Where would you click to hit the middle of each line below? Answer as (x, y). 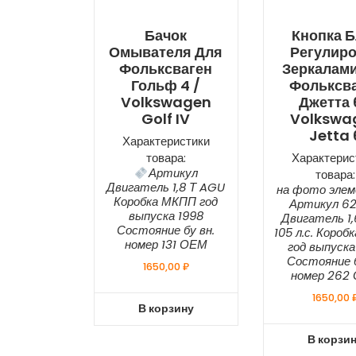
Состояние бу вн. (166, 230)
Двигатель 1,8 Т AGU (166, 188)
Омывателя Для (166, 52)
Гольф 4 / (166, 86)
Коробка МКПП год (166, 202)
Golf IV (166, 119)
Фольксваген (166, 69)
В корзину (166, 309)
